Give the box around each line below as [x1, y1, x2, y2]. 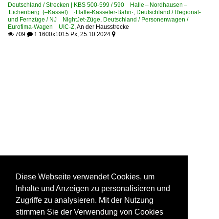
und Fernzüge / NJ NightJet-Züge [8, 16, 100, 23]
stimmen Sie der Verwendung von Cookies [16, 208, 163, 217]
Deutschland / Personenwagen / [103, 16, 188, 23]
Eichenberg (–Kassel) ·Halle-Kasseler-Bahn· [8, 8, 133, 16]
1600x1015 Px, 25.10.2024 [37, 30, 112, 38]
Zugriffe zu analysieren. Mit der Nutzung [16, 196, 153, 205]
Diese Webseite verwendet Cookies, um [16, 173, 154, 181]
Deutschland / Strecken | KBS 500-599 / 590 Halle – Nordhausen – [8, 1, 187, 8]
